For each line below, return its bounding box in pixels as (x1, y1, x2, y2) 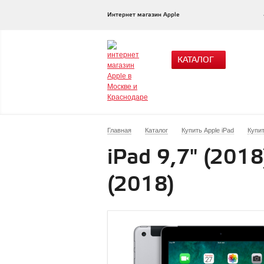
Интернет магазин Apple (107, 11, 180, 18)
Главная (107, 127, 131, 134)
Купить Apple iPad (181, 127, 234, 134)
